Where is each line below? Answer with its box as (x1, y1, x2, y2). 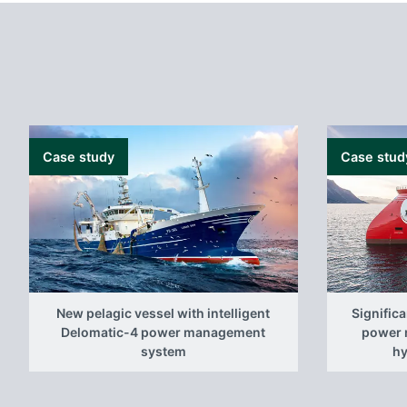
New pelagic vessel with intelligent (56, 304, 271, 321)
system (140, 342, 186, 359)
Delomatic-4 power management (61, 323, 266, 340)
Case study (43, 148, 114, 164)
